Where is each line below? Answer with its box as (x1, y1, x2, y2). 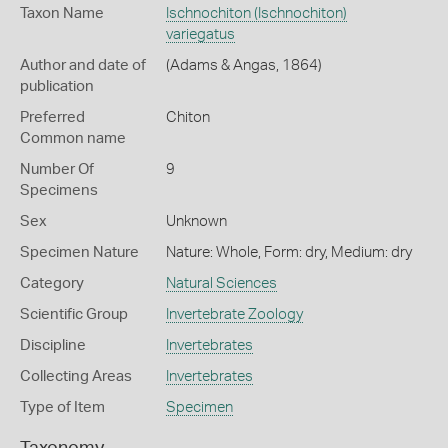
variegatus (165, 27, 235, 42)
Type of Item (20, 400, 105, 415)
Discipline (20, 338, 86, 353)
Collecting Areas (20, 369, 132, 384)
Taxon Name (20, 6, 104, 21)
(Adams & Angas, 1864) (165, 58, 322, 73)
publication (20, 79, 94, 94)
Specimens (20, 183, 98, 198)
